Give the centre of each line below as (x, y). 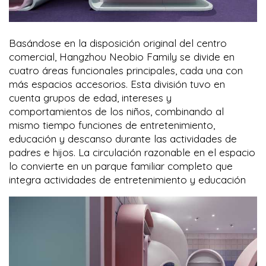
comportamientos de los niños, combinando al (116, 111)
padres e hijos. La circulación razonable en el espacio (132, 152)
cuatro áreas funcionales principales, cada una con (126, 70)
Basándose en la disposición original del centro (118, 43)
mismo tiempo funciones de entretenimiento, (112, 125)
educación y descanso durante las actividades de (123, 138)
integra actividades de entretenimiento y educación (127, 179)
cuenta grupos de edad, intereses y (90, 97)
